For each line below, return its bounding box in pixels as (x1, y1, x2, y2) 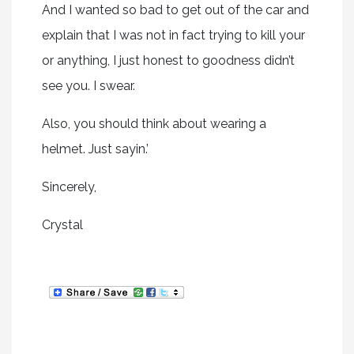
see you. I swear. (41, 77, 135, 93)
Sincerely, (41, 179, 96, 194)
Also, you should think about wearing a (41, 115, 266, 131)
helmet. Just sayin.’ (41, 141, 149, 156)
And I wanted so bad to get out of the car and (41, 2, 309, 17)
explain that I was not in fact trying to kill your (41, 27, 305, 43)
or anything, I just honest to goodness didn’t (41, 52, 295, 68)
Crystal (41, 217, 83, 232)
